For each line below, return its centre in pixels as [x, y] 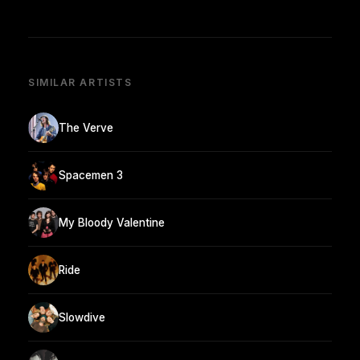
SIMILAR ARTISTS [80, 83]
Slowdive [82, 317]
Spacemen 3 [91, 175]
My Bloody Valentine [112, 222]
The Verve [86, 127]
